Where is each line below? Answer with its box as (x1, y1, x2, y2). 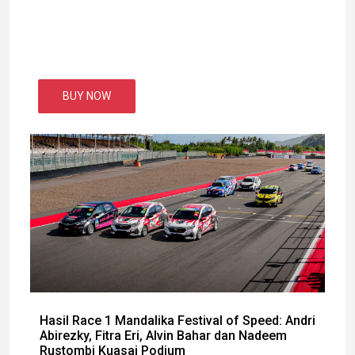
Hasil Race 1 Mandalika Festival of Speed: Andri (40, 312, 315, 328)
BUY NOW (63, 89, 111, 102)
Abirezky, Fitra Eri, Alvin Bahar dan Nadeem (40, 327, 287, 343)
